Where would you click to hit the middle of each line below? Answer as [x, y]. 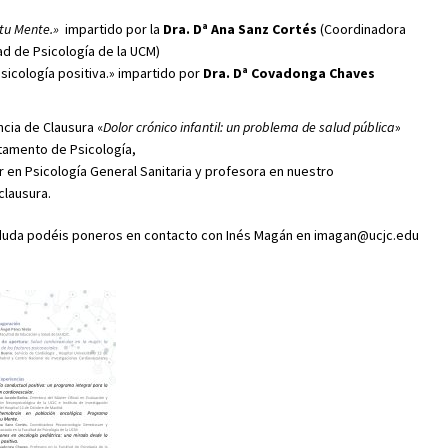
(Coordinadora [361, 28]
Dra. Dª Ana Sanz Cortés [238, 28]
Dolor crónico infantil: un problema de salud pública [249, 126]
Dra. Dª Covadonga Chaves [287, 72]
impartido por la [111, 28]
